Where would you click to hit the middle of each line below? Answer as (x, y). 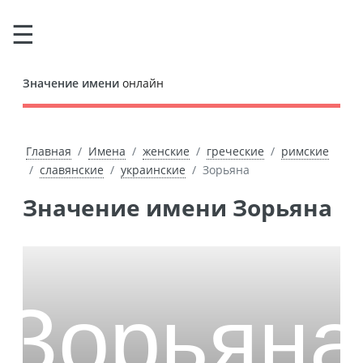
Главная (48, 151)
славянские (72, 170)
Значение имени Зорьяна (185, 207)
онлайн (141, 83)
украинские (153, 170)
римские (305, 151)
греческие (235, 151)
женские (166, 151)
